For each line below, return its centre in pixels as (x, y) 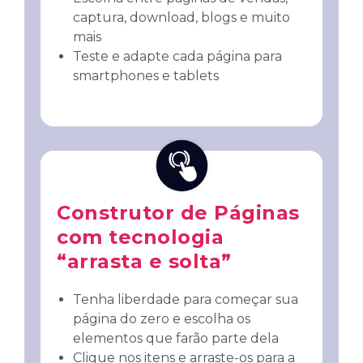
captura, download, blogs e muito (181, 17)
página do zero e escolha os (162, 318)
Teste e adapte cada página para (177, 56)
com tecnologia (140, 237)
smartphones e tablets (146, 75)
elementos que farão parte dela (176, 338)
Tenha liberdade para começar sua (186, 299)
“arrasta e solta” (144, 261)
